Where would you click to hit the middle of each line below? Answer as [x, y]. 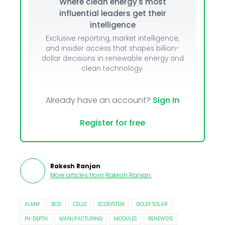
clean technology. [113, 69]
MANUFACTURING [81, 219]
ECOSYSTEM [111, 204]
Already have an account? [99, 100]
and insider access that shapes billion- [113, 49]
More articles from [77, 175]
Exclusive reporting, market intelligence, [113, 39]
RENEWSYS [161, 219]
